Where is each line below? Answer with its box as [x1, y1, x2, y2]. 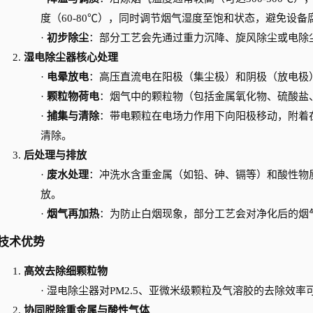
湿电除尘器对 [47, 285, 110, 296]
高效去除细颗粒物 [24, 265, 108, 277]
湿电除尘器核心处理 [24, 52, 118, 63]
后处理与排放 [24, 150, 87, 161]
